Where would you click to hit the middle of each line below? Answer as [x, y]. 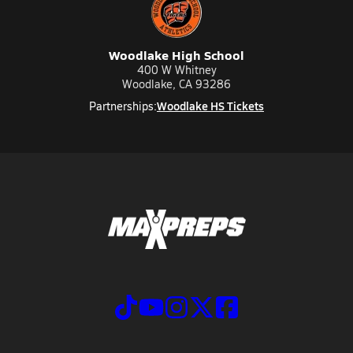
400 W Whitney [176, 70]
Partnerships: [123, 106]
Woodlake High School [176, 55]
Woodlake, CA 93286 [176, 84]
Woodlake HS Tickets [210, 106]
